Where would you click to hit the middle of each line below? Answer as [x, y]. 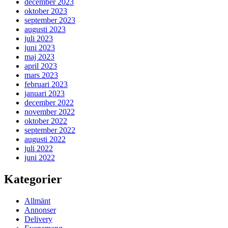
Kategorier [33, 179]
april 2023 [41, 66]
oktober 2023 [46, 11]
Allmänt [37, 201]
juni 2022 [40, 158]
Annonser [40, 210]
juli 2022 [39, 149]
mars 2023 [41, 75]
